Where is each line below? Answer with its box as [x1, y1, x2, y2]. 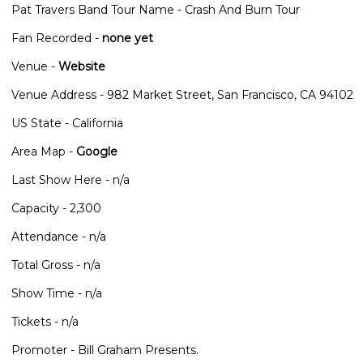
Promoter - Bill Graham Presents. [11, 343, 199, 358]
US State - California [11, 116, 123, 131]
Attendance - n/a [11, 229, 106, 245]
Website [58, 59, 105, 75]
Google [76, 144, 117, 160]
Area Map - [11, 144, 76, 160]
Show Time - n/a [11, 286, 102, 301]
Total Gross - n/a [11, 258, 100, 273]
